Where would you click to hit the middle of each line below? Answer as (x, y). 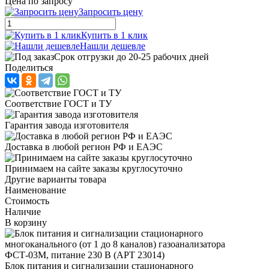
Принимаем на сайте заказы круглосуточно (94, 168)
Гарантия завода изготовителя (67, 125)
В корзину (26, 222)
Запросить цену (111, 11)
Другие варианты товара (56, 179)
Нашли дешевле (113, 46)
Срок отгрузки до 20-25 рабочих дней (131, 56)
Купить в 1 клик (114, 35)
